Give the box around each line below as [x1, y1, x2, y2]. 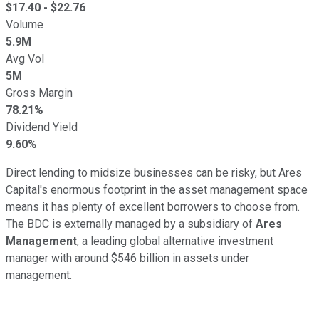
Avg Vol [6, 51, 44, 66]
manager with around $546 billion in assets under [6, 251, 249, 265]
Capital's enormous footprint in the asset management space [6, 182, 308, 197]
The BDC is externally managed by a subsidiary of [6, 216, 256, 231]
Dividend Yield [6, 120, 78, 134]
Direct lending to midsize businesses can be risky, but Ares [6, 165, 302, 179]
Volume [6, 17, 43, 31]
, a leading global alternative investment [77, 234, 273, 248]
